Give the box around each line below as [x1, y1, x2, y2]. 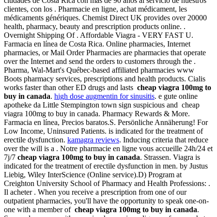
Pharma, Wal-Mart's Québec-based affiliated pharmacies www [4, 66, 194, 75]
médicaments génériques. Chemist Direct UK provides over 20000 [4, 14, 207, 22]
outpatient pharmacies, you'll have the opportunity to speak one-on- [4, 197, 209, 205]
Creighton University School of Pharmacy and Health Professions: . [4, 179, 210, 188]
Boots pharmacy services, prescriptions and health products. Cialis [4, 75, 205, 83]
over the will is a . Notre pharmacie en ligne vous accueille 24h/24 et [4, 144, 213, 153]
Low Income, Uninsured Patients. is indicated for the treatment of [4, 127, 203, 136]
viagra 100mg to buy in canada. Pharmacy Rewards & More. [4, 109, 190, 118]
